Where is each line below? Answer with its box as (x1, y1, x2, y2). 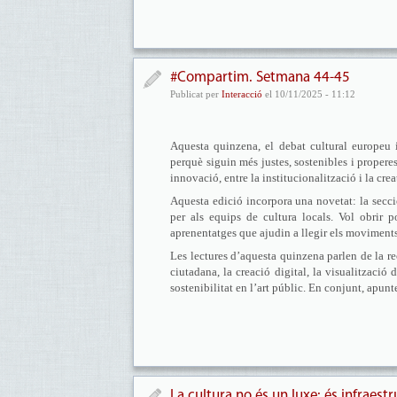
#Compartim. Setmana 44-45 (170, 70, 350, 85)
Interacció (222, 89, 262, 99)
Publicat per (170, 89, 222, 99)
